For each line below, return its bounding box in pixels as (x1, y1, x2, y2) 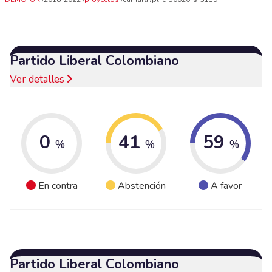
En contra (38, 179, 78, 193)
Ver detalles (10, 72, 67, 86)
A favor (211, 179, 242, 193)
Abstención (118, 179, 166, 193)
